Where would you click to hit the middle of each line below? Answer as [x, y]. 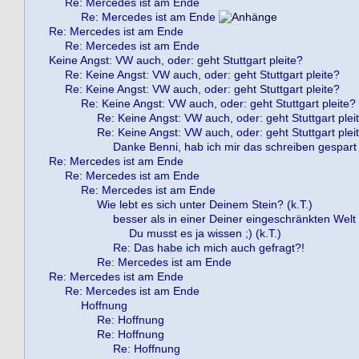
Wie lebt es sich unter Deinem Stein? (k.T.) [205, 204]
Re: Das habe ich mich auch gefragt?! [209, 248]
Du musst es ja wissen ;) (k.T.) [205, 233]
